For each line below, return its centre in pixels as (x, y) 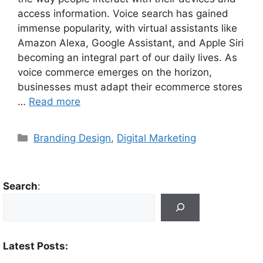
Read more (55, 101)
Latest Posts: (36, 246)
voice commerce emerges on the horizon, (115, 72)
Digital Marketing (157, 138)
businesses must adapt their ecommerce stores (130, 87)
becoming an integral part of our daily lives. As (127, 57)
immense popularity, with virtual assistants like (127, 28)
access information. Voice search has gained (123, 13)
